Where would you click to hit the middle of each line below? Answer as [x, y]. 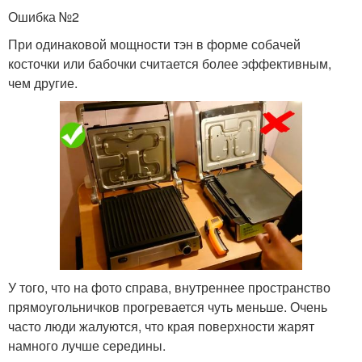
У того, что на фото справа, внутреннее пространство [169, 288]
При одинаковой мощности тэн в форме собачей [154, 44]
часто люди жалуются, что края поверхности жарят [161, 326]
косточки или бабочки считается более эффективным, [170, 64]
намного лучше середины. [87, 346]
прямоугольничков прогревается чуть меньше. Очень [168, 307]
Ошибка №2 [44, 17]
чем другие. [43, 83]
